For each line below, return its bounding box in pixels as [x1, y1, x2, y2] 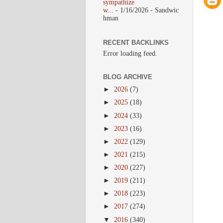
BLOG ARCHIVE [103, 73, 152, 81]
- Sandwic [148, 6, 179, 14]
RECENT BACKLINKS [103, 38, 169, 46]
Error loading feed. [103, 50, 157, 58]
